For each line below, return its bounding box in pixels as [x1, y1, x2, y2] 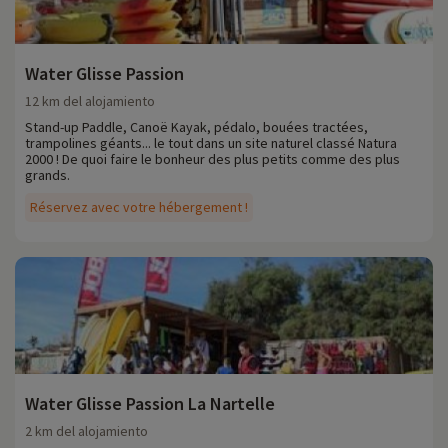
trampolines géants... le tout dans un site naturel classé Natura [25, 134, 397, 153]
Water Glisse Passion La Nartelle [25, 392, 275, 416]
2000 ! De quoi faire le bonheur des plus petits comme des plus [25, 150, 400, 169]
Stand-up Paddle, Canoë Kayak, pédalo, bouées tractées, [25, 118, 368, 137]
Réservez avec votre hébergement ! [30, 198, 248, 217]
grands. [25, 166, 70, 185]
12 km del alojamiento [25, 92, 155, 111]
